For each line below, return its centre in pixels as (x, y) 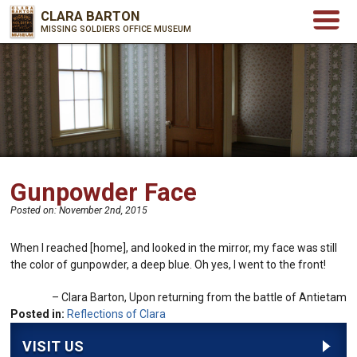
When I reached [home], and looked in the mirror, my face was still (174, 247)
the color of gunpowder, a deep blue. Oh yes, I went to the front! (169, 264)
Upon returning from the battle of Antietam (237, 297)
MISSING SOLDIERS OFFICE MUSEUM (116, 29)
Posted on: (35, 210)
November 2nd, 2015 (104, 210)
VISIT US (53, 346)
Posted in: (38, 314)
